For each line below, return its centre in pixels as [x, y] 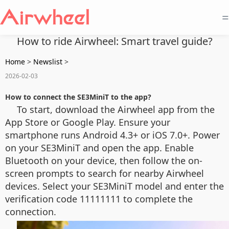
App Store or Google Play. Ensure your [88, 122]
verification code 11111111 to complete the [99, 199]
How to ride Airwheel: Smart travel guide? [114, 41]
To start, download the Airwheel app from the [116, 109]
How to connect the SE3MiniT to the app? [78, 97]
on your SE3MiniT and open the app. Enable [99, 148]
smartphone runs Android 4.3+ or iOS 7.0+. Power [112, 135]
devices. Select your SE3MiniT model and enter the [114, 186]
